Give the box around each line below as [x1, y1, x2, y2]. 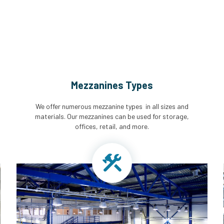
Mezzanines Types [71, 79, 153, 91]
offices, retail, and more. [75, 122, 149, 131]
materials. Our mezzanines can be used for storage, [35, 112, 189, 121]
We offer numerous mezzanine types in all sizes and [35, 102, 188, 111]
